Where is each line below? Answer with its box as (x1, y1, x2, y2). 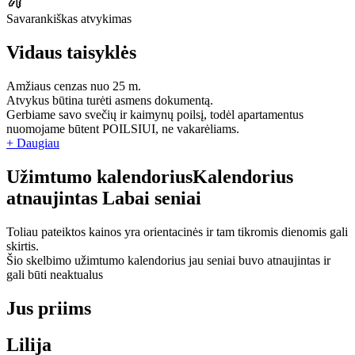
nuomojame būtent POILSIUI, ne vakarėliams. (6, 121, 239, 136)
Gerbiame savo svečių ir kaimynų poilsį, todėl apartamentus (6, 107, 303, 121)
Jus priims (6, 297, 91, 319)
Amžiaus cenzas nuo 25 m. (6, 78, 141, 93)
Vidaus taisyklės (6, 41, 136, 63)
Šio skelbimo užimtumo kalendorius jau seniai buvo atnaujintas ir (6, 253, 330, 267)
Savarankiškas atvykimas (6, 11, 132, 25)
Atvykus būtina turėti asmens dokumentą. (6, 93, 213, 107)
